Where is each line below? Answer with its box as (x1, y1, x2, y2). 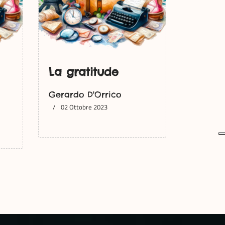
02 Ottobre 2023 (61, 102, 107, 112)
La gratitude (49, 65, 119, 79)
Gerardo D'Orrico (49, 89, 121, 99)
